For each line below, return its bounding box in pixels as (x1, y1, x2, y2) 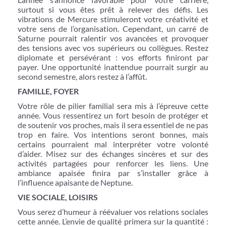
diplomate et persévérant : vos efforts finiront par (18, 52, 208, 62)
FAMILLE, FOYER (18, 86, 79, 96)
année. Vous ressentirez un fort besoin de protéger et (18, 110, 208, 120)
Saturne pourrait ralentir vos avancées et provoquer (18, 33, 208, 43)
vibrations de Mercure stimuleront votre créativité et (18, 14, 208, 24)
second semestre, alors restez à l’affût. (18, 71, 147, 81)
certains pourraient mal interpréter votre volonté (18, 139, 208, 149)
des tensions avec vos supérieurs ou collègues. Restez (18, 42, 208, 52)
